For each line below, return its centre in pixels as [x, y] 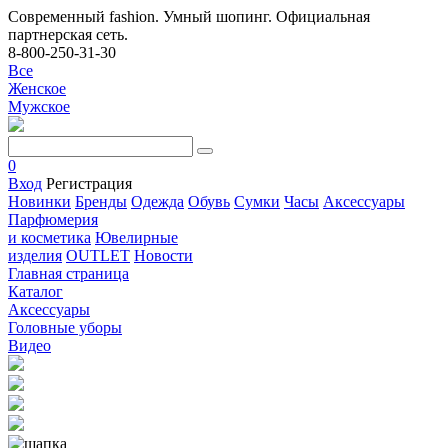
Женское [37, 88]
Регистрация [89, 183]
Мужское [39, 106]
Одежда [157, 201]
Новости [163, 255]
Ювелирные [136, 237]
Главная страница [68, 273]
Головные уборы [65, 327]
